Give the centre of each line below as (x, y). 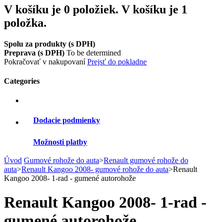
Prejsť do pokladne (117, 61)
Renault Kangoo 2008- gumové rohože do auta (95, 169)
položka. (25, 23)
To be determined (94, 53)
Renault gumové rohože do (146, 160)
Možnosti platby (60, 142)
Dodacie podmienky (67, 120)
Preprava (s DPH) (35, 53)
